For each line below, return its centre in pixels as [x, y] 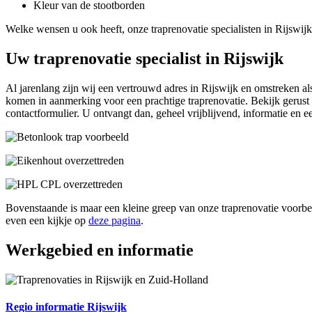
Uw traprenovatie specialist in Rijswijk [145, 59]
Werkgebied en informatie [100, 250]
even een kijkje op [47, 221]
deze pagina [115, 221]
